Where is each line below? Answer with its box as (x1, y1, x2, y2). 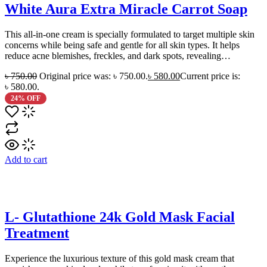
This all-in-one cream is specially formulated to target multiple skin (5, 29, 254, 39)
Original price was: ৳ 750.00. (39, 70, 148, 81)
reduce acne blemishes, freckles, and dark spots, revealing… (5, 50, 231, 61)
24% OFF (10, 94, 41, 103)
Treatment (5, 225, 69, 241)
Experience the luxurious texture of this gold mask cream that (5, 253, 234, 263)
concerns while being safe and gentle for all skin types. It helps (5, 39, 240, 50)
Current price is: (180, 70, 240, 81)
